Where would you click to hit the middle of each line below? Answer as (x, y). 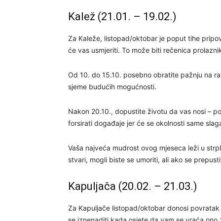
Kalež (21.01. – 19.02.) (122, 17)
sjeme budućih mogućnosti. (112, 87)
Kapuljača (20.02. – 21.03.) (133, 186)
